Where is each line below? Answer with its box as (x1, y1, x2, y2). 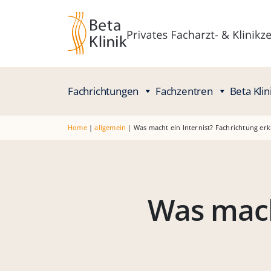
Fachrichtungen (68, 84, 139, 99)
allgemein (94, 123, 126, 132)
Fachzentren (155, 84, 213, 99)
